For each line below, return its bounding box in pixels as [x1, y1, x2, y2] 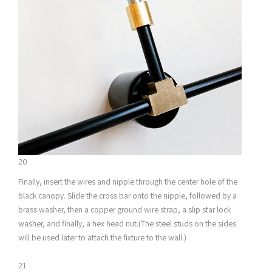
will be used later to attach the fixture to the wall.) [18, 231, 186, 243]
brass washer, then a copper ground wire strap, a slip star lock [18, 203, 231, 215]
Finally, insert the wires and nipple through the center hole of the [18, 175, 237, 187]
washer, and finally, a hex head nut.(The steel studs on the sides [18, 217, 236, 229]
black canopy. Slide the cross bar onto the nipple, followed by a [18, 189, 237, 201]
